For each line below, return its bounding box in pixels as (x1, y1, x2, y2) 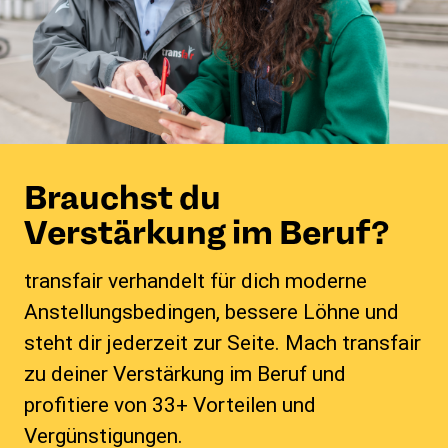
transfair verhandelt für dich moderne (24, 269, 367, 294)
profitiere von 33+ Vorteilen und (24, 393, 316, 418)
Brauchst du (24, 176, 221, 220)
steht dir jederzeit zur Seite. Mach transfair (24, 331, 421, 356)
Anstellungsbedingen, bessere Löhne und (24, 300, 399, 325)
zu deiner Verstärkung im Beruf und (24, 362, 346, 387)
